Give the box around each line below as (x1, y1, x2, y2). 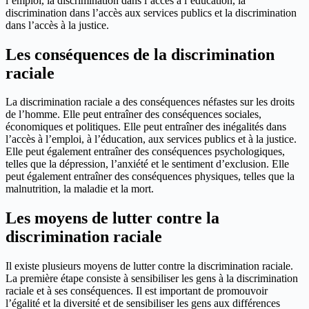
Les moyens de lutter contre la (6, 209, 219, 228)
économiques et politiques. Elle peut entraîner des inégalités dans (6, 121, 286, 133)
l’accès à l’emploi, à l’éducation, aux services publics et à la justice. (6, 133, 297, 146)
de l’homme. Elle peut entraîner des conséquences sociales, (6, 108, 261, 121)
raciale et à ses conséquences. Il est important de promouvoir (6, 285, 268, 297)
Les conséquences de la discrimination (6, 45, 275, 63)
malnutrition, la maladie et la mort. (6, 183, 154, 195)
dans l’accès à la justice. (6, 19, 109, 31)
